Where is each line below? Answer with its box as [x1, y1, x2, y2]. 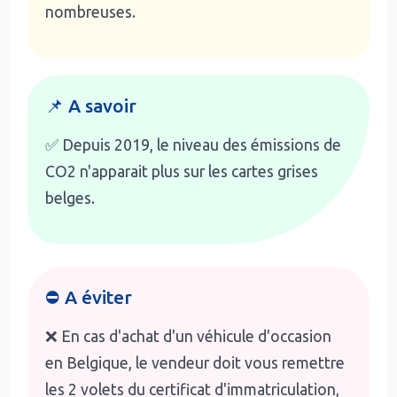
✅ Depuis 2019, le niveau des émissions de [45, 136, 342, 153]
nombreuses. [45, 3, 136, 20]
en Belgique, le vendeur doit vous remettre [45, 354, 346, 371]
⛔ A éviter [45, 286, 133, 307]
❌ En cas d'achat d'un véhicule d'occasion [45, 327, 332, 345]
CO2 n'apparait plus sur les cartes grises [45, 162, 319, 180]
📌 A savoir [45, 95, 137, 116]
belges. [45, 189, 96, 206]
